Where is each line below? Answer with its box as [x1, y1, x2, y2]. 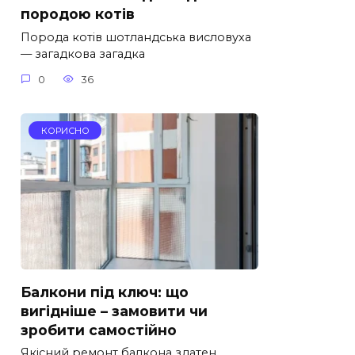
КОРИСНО [40, 124, 90, 136]
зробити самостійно [21, 321, 177, 338]
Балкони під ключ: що [21, 283, 189, 300]
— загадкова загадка [21, 47, 145, 62]
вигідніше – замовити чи [21, 302, 208, 319]
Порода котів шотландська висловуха [21, 30, 251, 45]
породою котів [21, 6, 135, 22]
